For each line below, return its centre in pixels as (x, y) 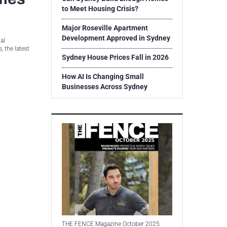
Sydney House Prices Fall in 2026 (115, 57)
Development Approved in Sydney (116, 38)
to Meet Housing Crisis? (100, 9)
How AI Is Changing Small (103, 77)
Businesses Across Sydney (105, 87)
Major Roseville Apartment (105, 28)
